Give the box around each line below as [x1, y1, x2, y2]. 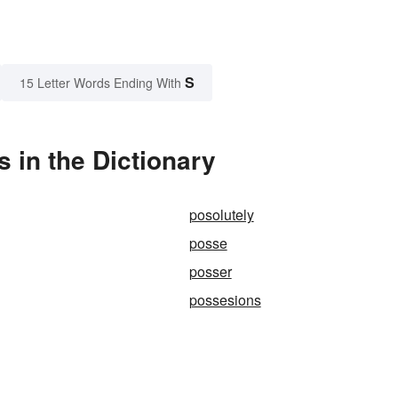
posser [188, 261, 232, 283]
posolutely [188, 204, 254, 226]
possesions [188, 290, 261, 311]
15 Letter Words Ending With [20, 74, 181, 92]
